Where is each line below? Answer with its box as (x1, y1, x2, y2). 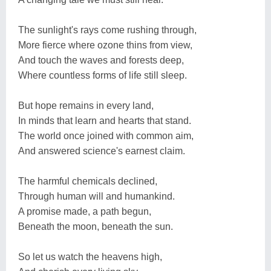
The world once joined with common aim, (18, 131, 194, 141)
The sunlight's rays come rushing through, (18, 25, 197, 35)
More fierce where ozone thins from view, (18, 40, 192, 50)
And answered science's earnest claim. (18, 146, 185, 156)
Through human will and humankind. (18, 191, 175, 201)
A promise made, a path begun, (18, 206, 151, 217)
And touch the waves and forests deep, (18, 55, 184, 65)
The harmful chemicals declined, (18, 176, 157, 186)
